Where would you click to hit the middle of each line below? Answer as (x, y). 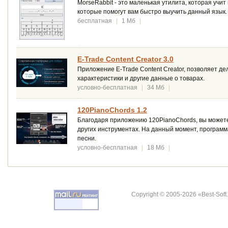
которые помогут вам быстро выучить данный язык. (152, 11)
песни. (87, 138)
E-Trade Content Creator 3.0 (125, 59)
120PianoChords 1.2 (112, 110)
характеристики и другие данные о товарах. (141, 78)
